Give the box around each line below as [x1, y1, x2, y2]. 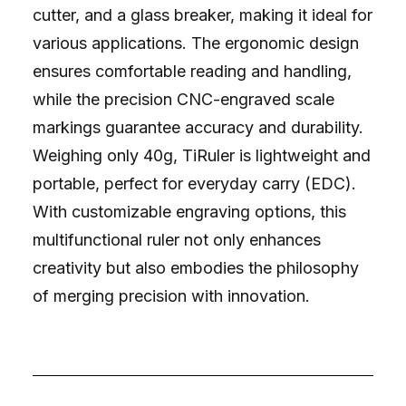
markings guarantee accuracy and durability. [33, 118, 363, 137]
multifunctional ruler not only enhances [33, 230, 321, 249]
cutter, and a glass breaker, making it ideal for [33, 5, 372, 24]
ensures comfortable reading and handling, [33, 62, 352, 81]
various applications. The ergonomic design [33, 34, 359, 53]
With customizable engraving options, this [33, 202, 346, 221]
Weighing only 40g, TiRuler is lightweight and [33, 146, 371, 165]
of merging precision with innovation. [33, 286, 310, 305]
